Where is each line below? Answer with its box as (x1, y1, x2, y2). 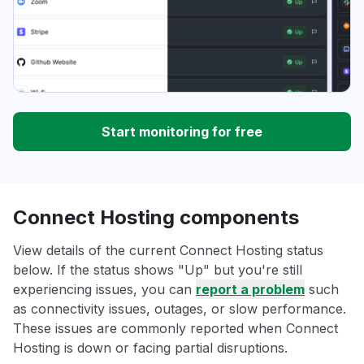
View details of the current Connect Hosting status (13, 242, 323, 259)
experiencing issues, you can (13, 281, 196, 298)
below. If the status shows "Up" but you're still (13, 262, 302, 279)
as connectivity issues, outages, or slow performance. (13, 301, 346, 318)
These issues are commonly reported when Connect (13, 320, 338, 337)
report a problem (196, 281, 305, 298)
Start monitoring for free (102, 123, 262, 141)
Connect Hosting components (13, 206, 299, 230)
